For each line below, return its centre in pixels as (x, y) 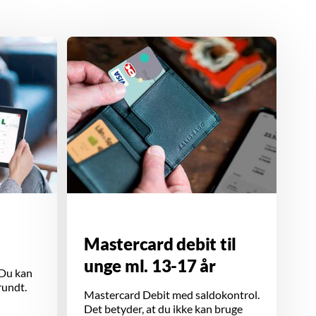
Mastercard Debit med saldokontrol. (172, 295)
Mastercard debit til (160, 244)
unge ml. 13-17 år (150, 266)
